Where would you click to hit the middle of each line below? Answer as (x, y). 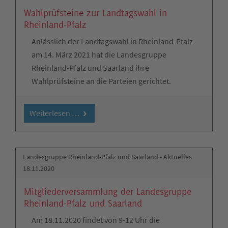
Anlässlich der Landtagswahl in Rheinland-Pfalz (112, 41)
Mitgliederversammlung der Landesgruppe (108, 191)
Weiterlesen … (54, 113)
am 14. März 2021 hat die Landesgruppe (99, 54)
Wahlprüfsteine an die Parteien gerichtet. (101, 81)
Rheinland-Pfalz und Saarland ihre (90, 67)
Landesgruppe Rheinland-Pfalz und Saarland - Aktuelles (108, 157)
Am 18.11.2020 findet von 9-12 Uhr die (96, 220)
